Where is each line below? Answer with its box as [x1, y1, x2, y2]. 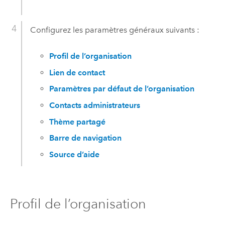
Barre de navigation [49, 133, 122, 143]
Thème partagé [49, 117, 106, 127]
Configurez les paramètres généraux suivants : [30, 25, 199, 35]
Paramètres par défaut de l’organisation [49, 84, 195, 94]
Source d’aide [49, 149, 100, 159]
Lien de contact [49, 67, 105, 77]
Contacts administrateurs [49, 100, 141, 110]
